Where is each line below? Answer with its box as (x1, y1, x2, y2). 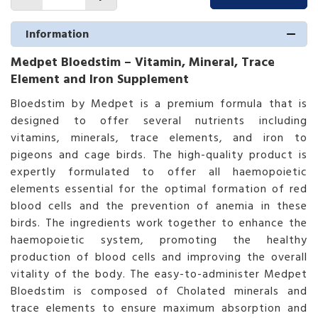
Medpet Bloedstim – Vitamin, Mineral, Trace (11, 51, 275, 72)
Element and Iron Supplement (11, 68, 189, 89)
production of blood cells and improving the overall (11, 247, 307, 266)
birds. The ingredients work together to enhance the (11, 213, 307, 232)
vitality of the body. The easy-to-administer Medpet (11, 264, 307, 283)
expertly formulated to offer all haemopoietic (11, 162, 307, 181)
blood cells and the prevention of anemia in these (11, 196, 307, 215)
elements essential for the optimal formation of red (11, 179, 307, 198)
